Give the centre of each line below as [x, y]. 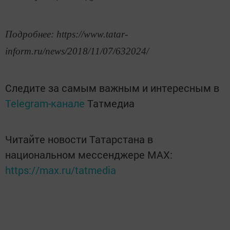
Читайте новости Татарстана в [79, 139]
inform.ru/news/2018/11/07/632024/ [77, 51]
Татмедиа [111, 103]
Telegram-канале [45, 103]
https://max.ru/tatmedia [61, 170]
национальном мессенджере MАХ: [89, 155]
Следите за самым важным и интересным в [112, 88]
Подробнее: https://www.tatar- [66, 34]
